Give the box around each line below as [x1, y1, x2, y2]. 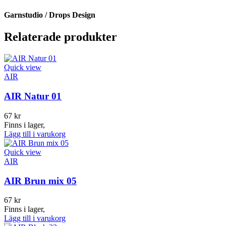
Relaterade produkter [4, 30, 117, 44]
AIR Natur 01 [4, 91, 62, 102]
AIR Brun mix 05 [4, 175, 77, 186]
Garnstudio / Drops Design [4, 11, 95, 20]
